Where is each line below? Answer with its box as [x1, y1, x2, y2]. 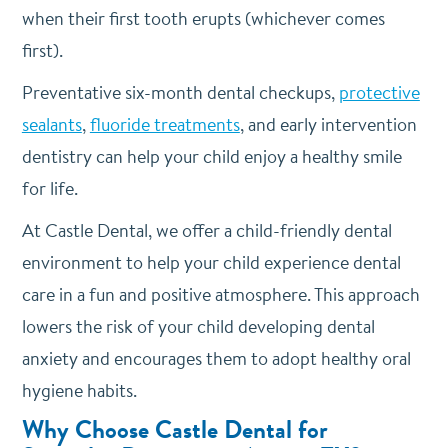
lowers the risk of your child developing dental [21, 314, 375, 339]
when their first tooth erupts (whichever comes [21, 6, 385, 31]
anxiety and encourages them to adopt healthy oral [21, 346, 411, 371]
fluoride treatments [89, 112, 240, 137]
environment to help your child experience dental [21, 250, 401, 275]
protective [338, 80, 420, 105]
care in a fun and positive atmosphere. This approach [21, 282, 420, 307]
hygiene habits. [21, 378, 137, 403]
